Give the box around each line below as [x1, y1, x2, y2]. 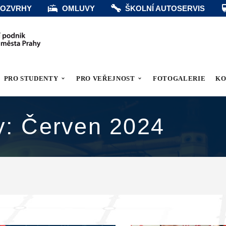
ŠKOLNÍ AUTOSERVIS [125, 4, 205, 13]
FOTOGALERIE [153, 75, 206, 82]
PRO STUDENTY [4, 75, 59, 82]
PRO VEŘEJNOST [76, 75, 135, 82]
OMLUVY [62, 4, 95, 13]
